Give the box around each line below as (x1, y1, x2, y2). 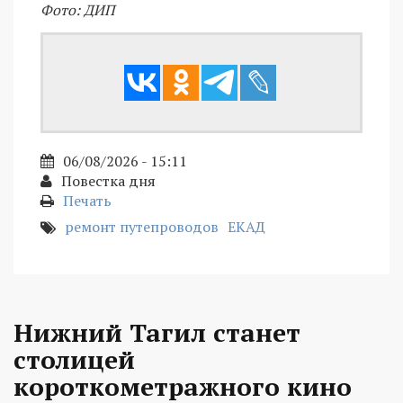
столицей (13, 343, 135, 377)
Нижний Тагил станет (13, 316, 300, 350)
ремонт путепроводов (65, 217, 219, 237)
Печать (63, 191, 112, 211)
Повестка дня (61, 171, 156, 192)
